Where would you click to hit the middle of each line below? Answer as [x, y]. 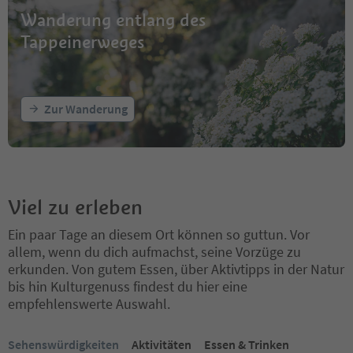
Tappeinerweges [82, 41]
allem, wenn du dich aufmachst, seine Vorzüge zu [154, 251]
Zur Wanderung [86, 108]
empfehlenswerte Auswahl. [89, 303]
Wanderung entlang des [113, 19]
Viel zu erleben [75, 207]
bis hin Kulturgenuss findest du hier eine [128, 286]
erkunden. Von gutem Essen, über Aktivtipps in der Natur [176, 269]
